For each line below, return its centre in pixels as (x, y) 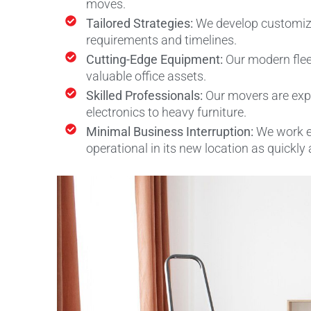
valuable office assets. (146, 76)
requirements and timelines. (161, 40)
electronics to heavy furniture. (166, 112)
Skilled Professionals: (146, 95)
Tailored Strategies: (141, 23)
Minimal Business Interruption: (171, 131)
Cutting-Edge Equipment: (156, 59)
